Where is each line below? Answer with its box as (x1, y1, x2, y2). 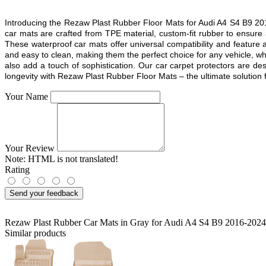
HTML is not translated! (26, 153, 118, 164)
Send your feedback (9, 188, 78, 198)
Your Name (5, 91, 48, 102)
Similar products (5, 227, 66, 238)
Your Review (5, 142, 55, 153)
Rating (5, 164, 30, 175)
